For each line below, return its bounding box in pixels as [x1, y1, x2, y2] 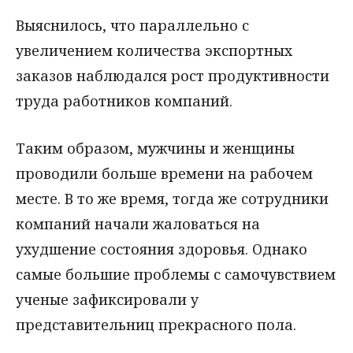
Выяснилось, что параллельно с [16, 15, 249, 35]
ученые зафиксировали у [16, 290, 199, 310]
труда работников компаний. [16, 91, 232, 110]
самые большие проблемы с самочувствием [16, 265, 336, 284]
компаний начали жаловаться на [16, 214, 260, 234]
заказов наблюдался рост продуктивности [16, 65, 329, 85]
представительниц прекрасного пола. [16, 315, 296, 335]
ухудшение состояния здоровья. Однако [16, 240, 307, 259]
